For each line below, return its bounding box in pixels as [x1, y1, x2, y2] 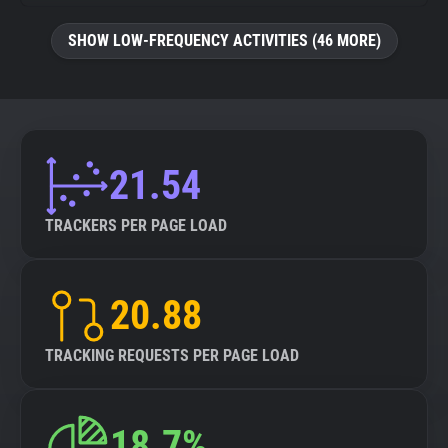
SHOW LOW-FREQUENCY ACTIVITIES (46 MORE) [67, 31, 381, 50]
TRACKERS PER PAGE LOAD [45, 216, 227, 235]
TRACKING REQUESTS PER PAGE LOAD [45, 346, 299, 365]
